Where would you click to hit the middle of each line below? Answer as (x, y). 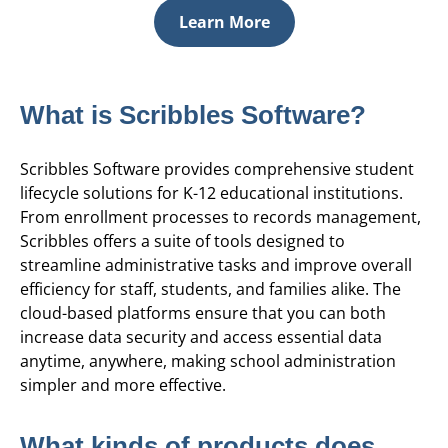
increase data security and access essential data (201, 337)
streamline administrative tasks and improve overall (216, 265)
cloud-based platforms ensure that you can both (203, 313)
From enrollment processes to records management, (220, 217)
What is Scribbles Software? (193, 115)
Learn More (224, 21)
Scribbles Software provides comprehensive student (217, 169)
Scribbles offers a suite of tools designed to (182, 241)
